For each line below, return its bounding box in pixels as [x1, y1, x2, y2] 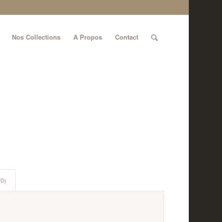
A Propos [73, 32, 102, 42]
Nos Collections [11, 32, 60, 42]
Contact [114, 32, 138, 42]
